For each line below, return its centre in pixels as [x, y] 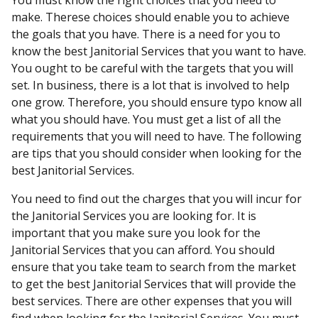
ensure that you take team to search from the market [154, 267]
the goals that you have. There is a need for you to [146, 34]
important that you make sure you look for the [136, 233]
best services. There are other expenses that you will [152, 301]
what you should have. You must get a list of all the [146, 119]
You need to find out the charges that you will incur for [157, 199]
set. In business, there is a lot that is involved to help [150, 85]
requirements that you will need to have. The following [157, 136]
